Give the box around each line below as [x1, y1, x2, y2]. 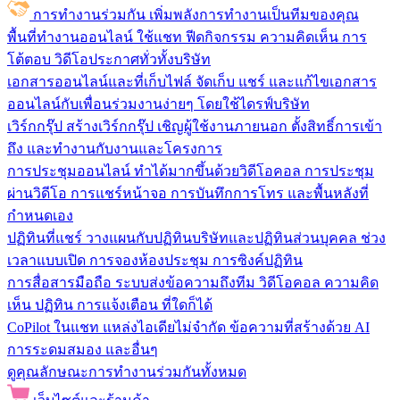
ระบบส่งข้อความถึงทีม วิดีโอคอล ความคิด [115, 275, 379, 290]
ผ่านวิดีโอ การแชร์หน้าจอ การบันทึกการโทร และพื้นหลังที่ [7, 186, 369, 201]
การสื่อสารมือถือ [7, 275, 112, 290]
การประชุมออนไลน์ [7, 163, 130, 179]
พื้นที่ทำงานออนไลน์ [7, 29, 133, 45]
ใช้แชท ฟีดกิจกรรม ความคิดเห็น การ [137, 29, 367, 45]
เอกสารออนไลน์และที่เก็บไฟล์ [7, 74, 192, 89]
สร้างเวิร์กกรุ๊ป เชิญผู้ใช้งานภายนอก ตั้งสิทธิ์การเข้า [66, 119, 382, 134]
